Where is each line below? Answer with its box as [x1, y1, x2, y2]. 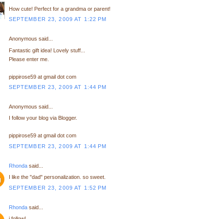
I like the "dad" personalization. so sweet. [8, 174, 106, 180]
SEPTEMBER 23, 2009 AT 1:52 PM [8, 184, 107, 191]
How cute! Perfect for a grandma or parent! [8, 5, 110, 12]
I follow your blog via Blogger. [8, 115, 77, 121]
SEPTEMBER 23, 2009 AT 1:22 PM [8, 16, 107, 22]
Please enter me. [8, 56, 49, 62]
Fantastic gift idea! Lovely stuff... [8, 47, 85, 53]
